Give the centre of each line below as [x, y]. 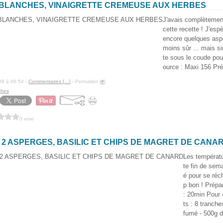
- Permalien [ [86, 81]
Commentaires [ [46, 81]
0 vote [27, 118]
